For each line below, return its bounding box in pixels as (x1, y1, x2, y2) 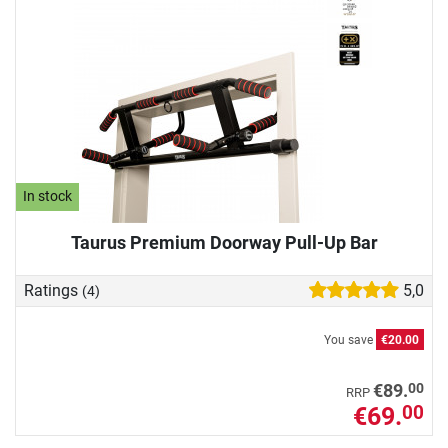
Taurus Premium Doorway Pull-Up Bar (70, 231, 378, 253)
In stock (23, 188, 73, 206)
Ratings (24, 280, 82, 300)
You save (324, 332, 376, 347)
